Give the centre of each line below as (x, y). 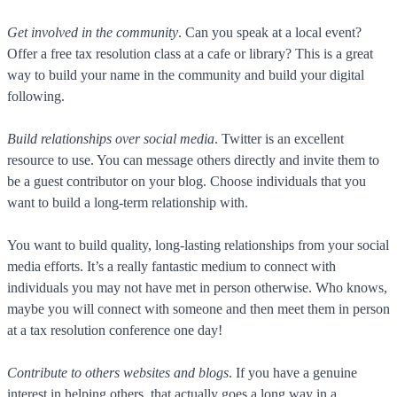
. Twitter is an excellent (279, 139)
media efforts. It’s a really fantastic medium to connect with (171, 267)
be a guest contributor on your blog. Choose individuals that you (187, 182)
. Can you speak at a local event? (270, 33)
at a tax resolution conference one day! (115, 331)
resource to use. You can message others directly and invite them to (193, 160)
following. (36, 97)
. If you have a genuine (293, 373)
